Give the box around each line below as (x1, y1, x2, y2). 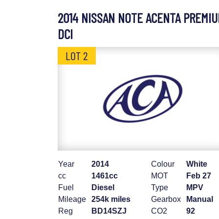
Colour (151, 160, 175, 169)
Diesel (91, 183, 114, 192)
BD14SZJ (91, 207, 127, 216)
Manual (186, 195, 213, 204)
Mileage (58, 195, 86, 204)
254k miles (91, 195, 131, 204)
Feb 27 (186, 172, 211, 180)
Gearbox (151, 195, 181, 204)
